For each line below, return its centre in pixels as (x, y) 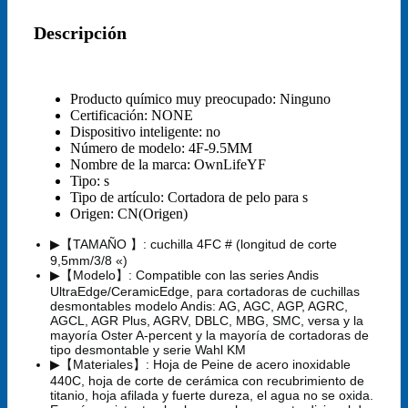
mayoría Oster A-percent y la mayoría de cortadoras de (209, 335)
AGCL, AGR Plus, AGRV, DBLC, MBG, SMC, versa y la (207, 320)
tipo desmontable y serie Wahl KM (148, 349)
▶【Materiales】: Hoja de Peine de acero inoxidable (200, 364)
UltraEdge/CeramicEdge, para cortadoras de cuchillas (205, 291)
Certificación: (111, 115)
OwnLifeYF (230, 164)
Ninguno (305, 98)
